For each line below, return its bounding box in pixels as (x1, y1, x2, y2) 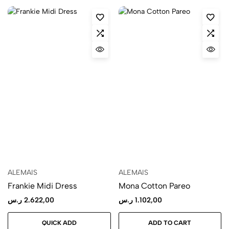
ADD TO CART (148, 219, 192, 226)
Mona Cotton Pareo (118, 180, 190, 191)
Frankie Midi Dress (8, 180, 77, 191)
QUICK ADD (41, 219, 77, 226)
